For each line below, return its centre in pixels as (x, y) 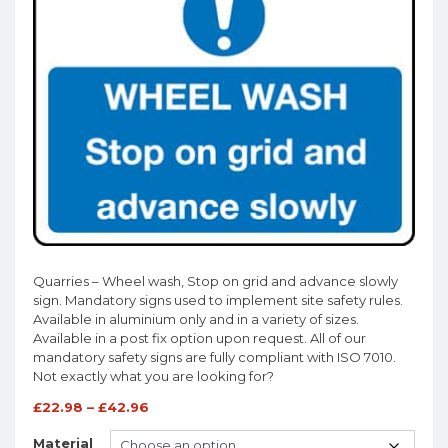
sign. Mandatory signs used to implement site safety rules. (218, 300)
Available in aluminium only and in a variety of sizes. (196, 319)
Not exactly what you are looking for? (153, 376)
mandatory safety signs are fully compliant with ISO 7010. (214, 357)
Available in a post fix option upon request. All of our (199, 338)
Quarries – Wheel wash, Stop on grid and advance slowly (215, 281)
